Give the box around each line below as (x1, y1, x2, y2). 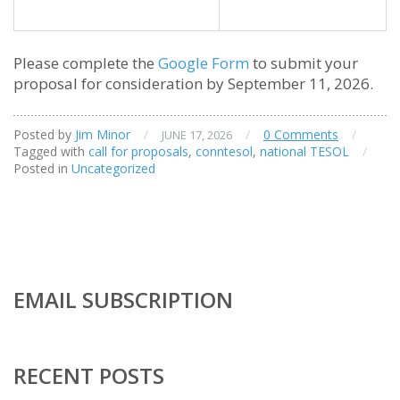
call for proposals (88, 143, 188, 160)
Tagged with (13, 143, 85, 160)
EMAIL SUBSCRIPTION (13, 285, 233, 314)
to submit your (249, 53, 358, 73)
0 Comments (263, 126, 338, 143)
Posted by (13, 126, 75, 143)
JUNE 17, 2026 (162, 127, 232, 143)
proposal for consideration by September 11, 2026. (13, 73, 373, 94)
